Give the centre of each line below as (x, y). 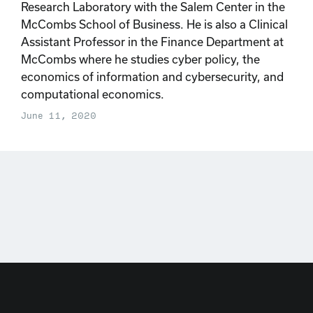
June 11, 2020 (59, 116)
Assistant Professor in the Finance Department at (152, 41)
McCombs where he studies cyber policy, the (140, 59)
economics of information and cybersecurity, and (152, 76)
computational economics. (93, 94)
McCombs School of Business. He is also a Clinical (154, 24)
